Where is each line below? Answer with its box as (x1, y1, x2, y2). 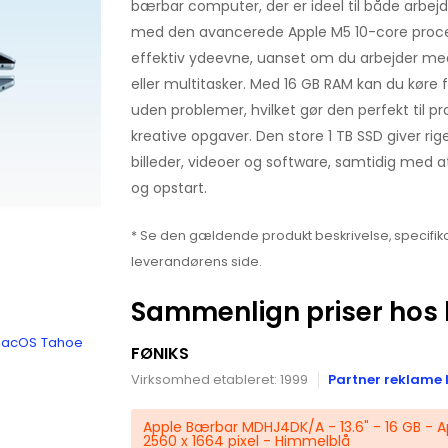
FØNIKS (130, 342, 189, 365)
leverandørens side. (130, 253, 262, 270)
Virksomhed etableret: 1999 (130, 370, 308, 389)
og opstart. (130, 178, 207, 198)
